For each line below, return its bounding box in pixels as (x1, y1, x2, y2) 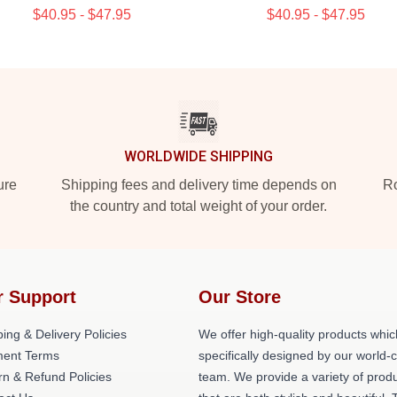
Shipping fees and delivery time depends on (60, 177, 337, 192)
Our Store (198, 287, 281, 307)
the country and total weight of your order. (70, 198, 327, 214)
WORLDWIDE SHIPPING (124, 148, 273, 165)
